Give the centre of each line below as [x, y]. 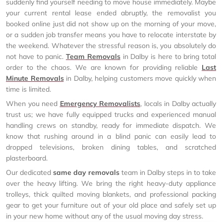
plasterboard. [27, 158]
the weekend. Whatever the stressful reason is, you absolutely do [111, 46]
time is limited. [28, 89]
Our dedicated [29, 172]
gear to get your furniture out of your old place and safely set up [111, 205]
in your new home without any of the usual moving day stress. [105, 216]
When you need [33, 104]
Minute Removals [35, 78]
